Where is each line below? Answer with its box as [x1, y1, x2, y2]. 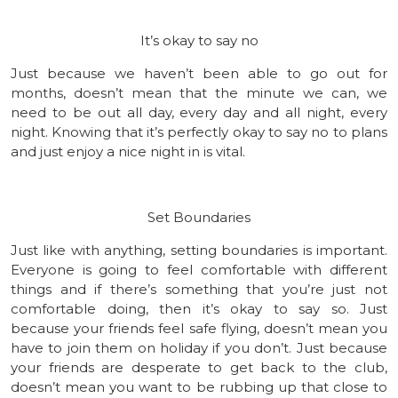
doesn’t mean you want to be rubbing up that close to [11, 378, 387, 395]
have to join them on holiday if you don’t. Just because [11, 338, 387, 356]
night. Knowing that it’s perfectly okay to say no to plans [11, 123, 387, 140]
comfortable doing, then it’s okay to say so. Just [11, 299, 387, 317]
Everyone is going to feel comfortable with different [11, 260, 387, 278]
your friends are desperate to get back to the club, [11, 358, 387, 376]
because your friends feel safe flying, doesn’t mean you [11, 319, 387, 337]
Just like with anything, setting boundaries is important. [11, 241, 387, 259]
